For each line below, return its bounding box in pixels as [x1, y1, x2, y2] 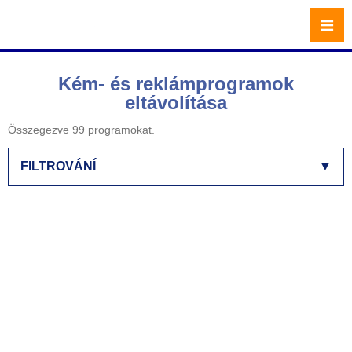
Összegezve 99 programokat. [8, 123, 155, 136]
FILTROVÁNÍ [20, 159, 96, 173]
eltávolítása [125, 92, 227, 113]
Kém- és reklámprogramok [58, 73, 294, 94]
